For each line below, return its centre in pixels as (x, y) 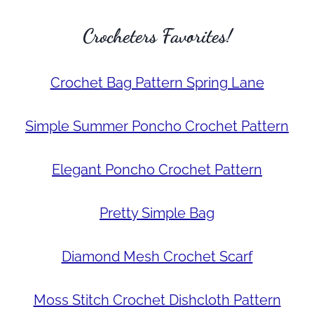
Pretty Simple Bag (157, 213)
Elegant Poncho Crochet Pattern (157, 169)
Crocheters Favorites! (157, 35)
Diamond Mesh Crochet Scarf (157, 256)
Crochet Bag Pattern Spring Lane (157, 82)
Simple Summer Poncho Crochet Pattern (157, 126)
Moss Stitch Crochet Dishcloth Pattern (157, 300)
